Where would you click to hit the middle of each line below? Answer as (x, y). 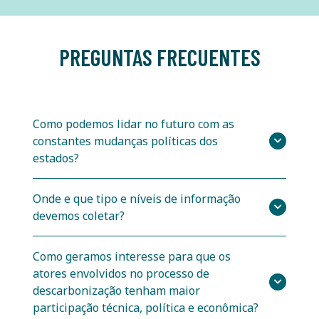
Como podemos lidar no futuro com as (134, 124)
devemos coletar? (79, 216)
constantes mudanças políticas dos (125, 141)
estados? (56, 158)
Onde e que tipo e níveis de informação (137, 199)
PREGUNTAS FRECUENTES (159, 57)
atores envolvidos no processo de (121, 274)
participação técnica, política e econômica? (146, 308)
